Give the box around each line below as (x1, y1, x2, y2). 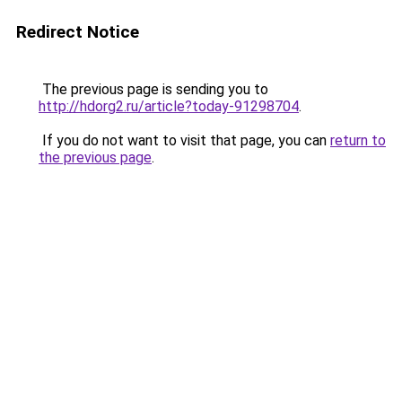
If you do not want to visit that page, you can (39, 132, 330, 149)
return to (330, 132, 386, 149)
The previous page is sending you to (39, 81, 268, 98)
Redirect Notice (16, 22, 139, 42)
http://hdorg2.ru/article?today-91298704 (39, 98, 299, 115)
